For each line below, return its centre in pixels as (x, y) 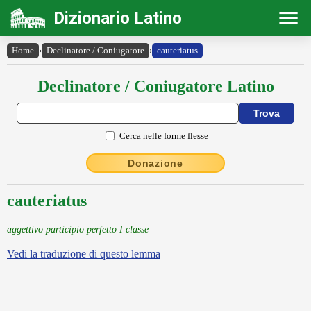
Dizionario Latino (118, 18)
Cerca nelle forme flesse (164, 135)
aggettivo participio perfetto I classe (78, 229)
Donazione (155, 163)
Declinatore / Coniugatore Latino (155, 86)
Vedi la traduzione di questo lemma (84, 254)
